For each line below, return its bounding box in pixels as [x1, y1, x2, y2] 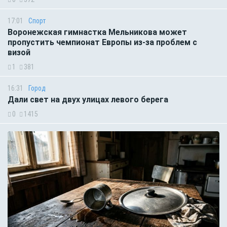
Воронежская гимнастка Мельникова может [8, 27, 187, 37]
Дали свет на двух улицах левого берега [8, 94, 168, 104]
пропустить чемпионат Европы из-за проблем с [8, 37, 197, 47]
